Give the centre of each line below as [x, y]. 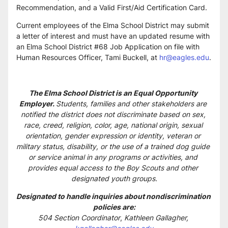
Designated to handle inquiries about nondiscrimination [113, 196]
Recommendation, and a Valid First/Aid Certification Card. [113, 7]
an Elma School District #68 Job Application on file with [108, 47]
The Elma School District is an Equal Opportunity [113, 93]
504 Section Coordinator [79, 218]
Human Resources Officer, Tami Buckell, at [88, 57]
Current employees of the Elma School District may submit [113, 25]
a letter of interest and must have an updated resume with [113, 36]
